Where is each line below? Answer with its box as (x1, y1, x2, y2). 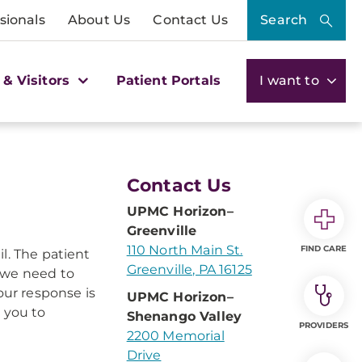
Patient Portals (116, 72, 221, 88)
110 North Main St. (126, 242, 243, 258)
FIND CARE (300, 243, 347, 254)
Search (260, 12, 308, 27)
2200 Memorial (126, 328, 225, 343)
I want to (259, 72, 322, 88)
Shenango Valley (126, 309, 242, 324)
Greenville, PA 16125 (126, 262, 252, 277)
